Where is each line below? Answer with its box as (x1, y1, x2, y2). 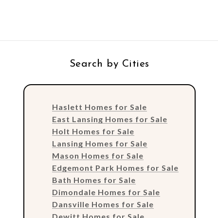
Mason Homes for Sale (52, 151, 144, 161)
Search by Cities (69, 59, 149, 70)
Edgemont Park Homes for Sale (52, 163, 179, 173)
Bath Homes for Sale (52, 175, 136, 185)
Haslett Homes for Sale (52, 102, 147, 112)
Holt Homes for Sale (52, 127, 134, 136)
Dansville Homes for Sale (52, 200, 154, 209)
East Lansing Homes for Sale (52, 114, 167, 124)
